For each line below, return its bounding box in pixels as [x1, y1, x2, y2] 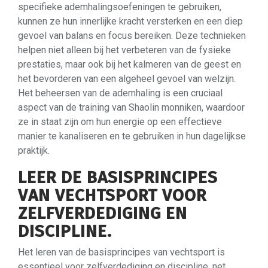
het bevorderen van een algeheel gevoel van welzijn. [18, 72, 236, 84]
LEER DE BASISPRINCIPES [18, 167, 218, 187]
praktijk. [18, 144, 50, 156]
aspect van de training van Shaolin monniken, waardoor [18, 101, 245, 113]
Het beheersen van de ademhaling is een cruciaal [18, 87, 223, 99]
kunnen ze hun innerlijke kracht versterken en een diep [18, 15, 243, 27]
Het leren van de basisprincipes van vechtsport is [18, 246, 225, 258]
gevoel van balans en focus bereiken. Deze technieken [18, 29, 246, 41]
